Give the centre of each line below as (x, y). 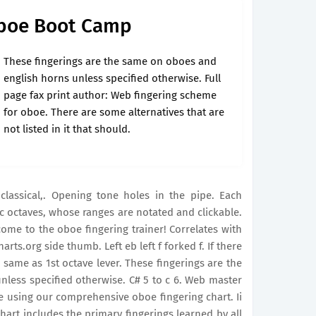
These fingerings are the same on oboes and (110, 61)
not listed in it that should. (67, 129)
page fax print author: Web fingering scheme (110, 95)
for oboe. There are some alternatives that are (114, 112)
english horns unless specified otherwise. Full (112, 78)
